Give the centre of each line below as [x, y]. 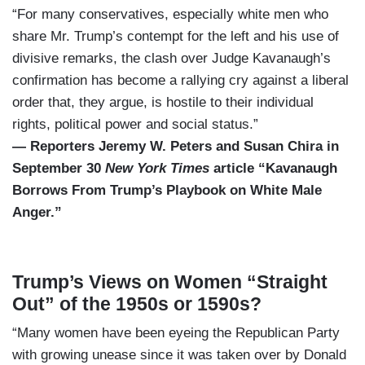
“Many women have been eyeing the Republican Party [176, 332]
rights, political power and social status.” [135, 124]
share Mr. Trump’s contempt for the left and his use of [176, 36]
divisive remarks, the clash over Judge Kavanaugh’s [172, 58]
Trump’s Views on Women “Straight [170, 281]
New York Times [157, 168]
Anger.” [37, 212]
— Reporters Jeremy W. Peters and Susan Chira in [176, 146]
